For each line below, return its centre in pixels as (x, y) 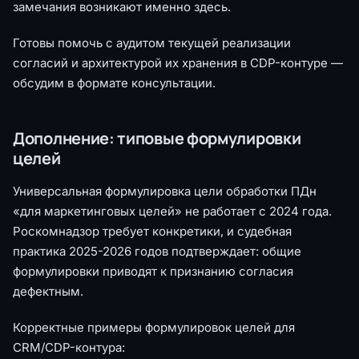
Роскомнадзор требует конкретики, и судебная (152, 231)
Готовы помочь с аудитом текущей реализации (152, 42)
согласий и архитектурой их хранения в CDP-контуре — (178, 63)
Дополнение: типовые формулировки (157, 138)
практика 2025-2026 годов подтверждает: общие (157, 251)
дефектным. (48, 291)
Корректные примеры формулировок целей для (154, 327)
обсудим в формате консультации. (114, 83)
